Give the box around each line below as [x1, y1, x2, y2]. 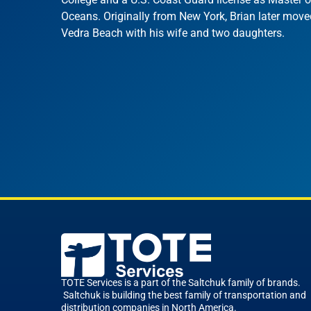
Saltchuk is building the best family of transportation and [61, 289, 306, 302]
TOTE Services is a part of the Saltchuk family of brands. [61, 277, 301, 289]
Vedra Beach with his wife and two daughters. [61, 26, 285, 40]
